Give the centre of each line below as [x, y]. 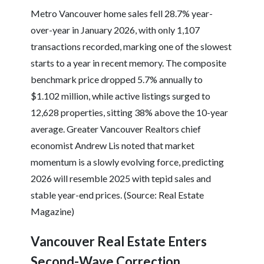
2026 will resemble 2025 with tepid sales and [121, 179]
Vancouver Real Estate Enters [119, 242]
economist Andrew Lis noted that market [113, 146]
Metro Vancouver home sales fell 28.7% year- [122, 14]
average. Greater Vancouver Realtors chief [116, 129]
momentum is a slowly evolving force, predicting [128, 162]
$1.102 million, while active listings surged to [121, 96]
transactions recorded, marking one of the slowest [131, 47]
